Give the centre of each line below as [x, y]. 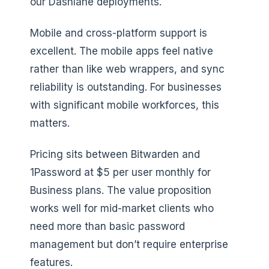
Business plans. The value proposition [121, 190]
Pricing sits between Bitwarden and [115, 154]
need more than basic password [107, 226]
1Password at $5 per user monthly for [120, 172]
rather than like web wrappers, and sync [127, 69]
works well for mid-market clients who [122, 208]
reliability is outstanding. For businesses [126, 87]
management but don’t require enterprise [129, 244]
